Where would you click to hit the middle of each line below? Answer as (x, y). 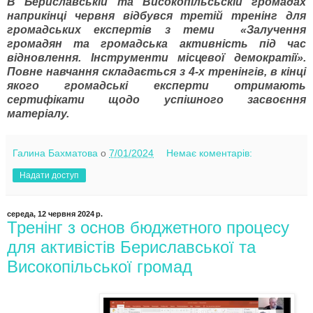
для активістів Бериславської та (131, 247)
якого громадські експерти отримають (156, 86)
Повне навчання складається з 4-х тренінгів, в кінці (156, 72)
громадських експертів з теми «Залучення (156, 30)
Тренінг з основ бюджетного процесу (148, 228)
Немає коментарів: (210, 153)
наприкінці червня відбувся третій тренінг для (156, 16)
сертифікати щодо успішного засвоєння (156, 100)
